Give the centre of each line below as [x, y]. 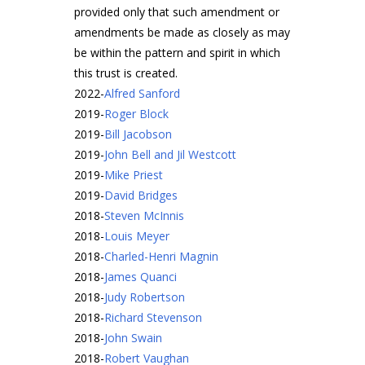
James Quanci [141, 277]
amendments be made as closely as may [182, 32]
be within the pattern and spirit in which [177, 53]
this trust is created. [126, 73]
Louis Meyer [137, 236]
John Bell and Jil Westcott [170, 154]
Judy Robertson [145, 297]
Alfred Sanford [142, 93]
